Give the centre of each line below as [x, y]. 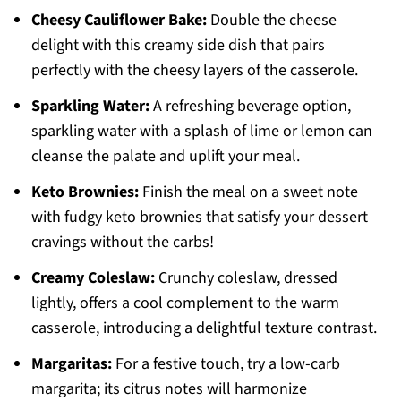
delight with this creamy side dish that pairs [178, 46]
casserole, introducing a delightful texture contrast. [204, 328]
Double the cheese [271, 21]
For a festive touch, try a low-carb [226, 364]
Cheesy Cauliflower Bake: [119, 21]
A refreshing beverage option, [250, 107]
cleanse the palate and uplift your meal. [165, 157]
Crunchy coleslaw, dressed [246, 278]
